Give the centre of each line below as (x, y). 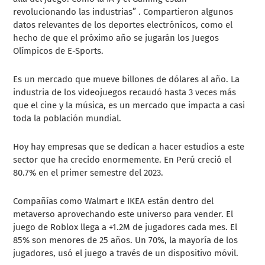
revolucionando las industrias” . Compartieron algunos (123, 12)
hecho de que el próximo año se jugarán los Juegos (116, 38)
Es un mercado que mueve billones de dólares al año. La (127, 79)
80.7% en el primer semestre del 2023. (88, 172)
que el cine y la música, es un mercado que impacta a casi (129, 105)
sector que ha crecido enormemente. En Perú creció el (122, 159)
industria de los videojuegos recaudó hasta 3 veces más (125, 92)
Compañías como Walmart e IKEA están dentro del (114, 201)
